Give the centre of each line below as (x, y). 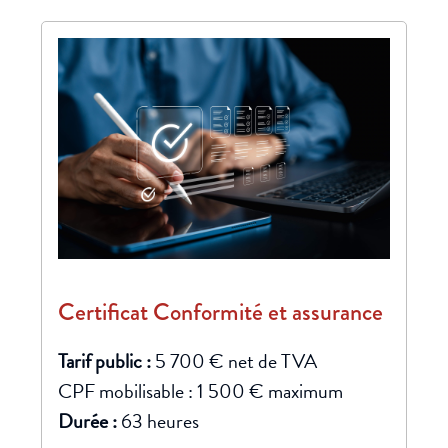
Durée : (90, 421)
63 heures (160, 421)
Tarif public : (107, 361)
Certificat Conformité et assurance (221, 311)
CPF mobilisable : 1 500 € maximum (201, 391)
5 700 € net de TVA (236, 361)
